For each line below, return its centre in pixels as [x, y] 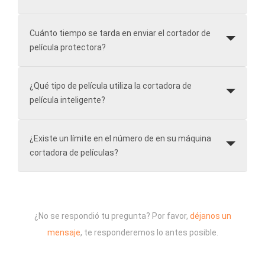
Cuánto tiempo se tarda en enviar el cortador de [120, 33]
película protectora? [68, 47]
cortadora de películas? [74, 152]
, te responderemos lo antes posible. [149, 232]
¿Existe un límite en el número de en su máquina [120, 138]
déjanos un [210, 216]
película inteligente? [67, 100]
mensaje [64, 232]
